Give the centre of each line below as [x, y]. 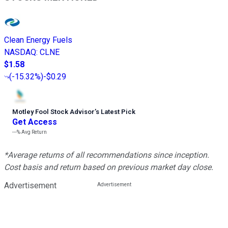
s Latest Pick [116, 112]
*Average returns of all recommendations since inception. [107, 155]
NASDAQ [20, 52]
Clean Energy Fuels [38, 40]
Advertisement [30, 186]
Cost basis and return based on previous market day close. [109, 167]
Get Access [35, 122]
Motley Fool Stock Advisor [53, 112]
